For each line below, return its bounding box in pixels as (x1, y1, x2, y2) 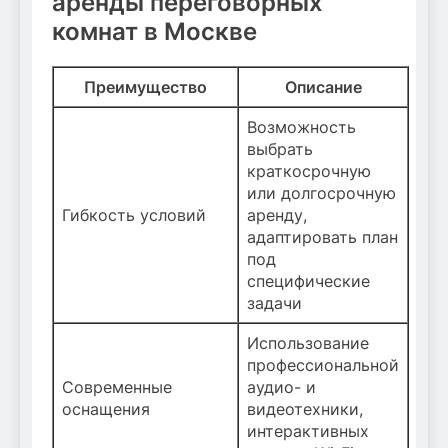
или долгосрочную (247, 183, 396, 204)
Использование (247, 333, 369, 354)
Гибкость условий (62, 205, 206, 226)
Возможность (247, 117, 356, 138)
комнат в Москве (52, 17, 257, 47)
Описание (284, 77, 362, 98)
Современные (62, 377, 172, 398)
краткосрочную (247, 161, 371, 182)
